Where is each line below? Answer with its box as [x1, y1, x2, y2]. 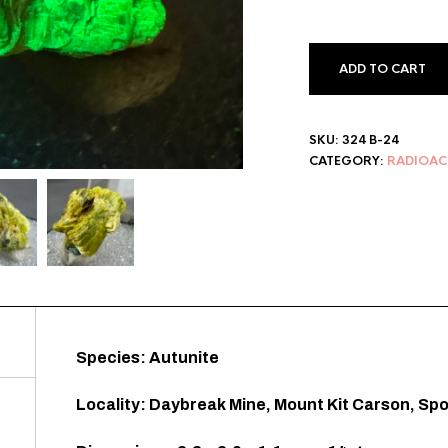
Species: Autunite [76, 349, 219, 367]
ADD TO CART [338, 61, 426, 77]
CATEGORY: [308, 153, 387, 169]
